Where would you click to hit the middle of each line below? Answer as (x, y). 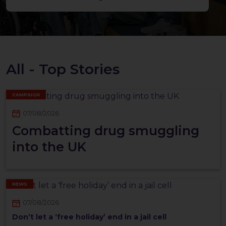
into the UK (49, 147)
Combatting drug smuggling (106, 131)
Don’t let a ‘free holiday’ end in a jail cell (89, 217)
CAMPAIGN (26, 94)
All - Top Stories (63, 69)
